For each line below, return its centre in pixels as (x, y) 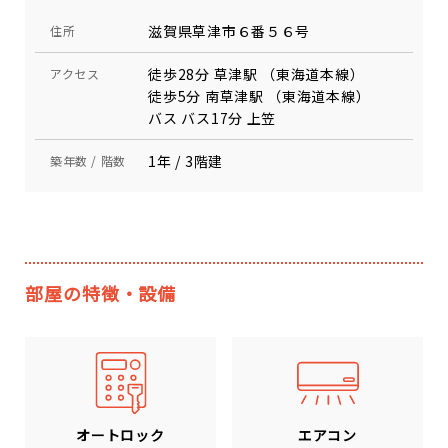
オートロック (120, 435)
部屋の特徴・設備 (101, 293)
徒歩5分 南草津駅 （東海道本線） (259, 96)
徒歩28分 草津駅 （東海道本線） (256, 74)
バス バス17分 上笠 (212, 118)
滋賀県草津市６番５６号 (229, 31)
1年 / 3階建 (185, 161)
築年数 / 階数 (88, 160)
